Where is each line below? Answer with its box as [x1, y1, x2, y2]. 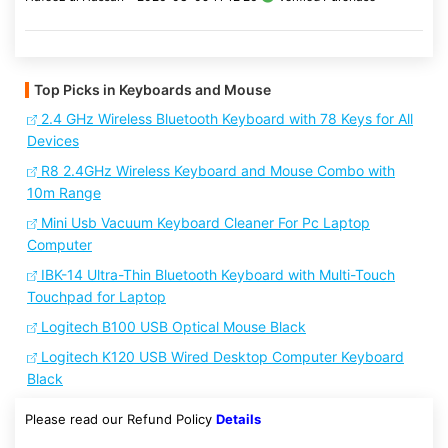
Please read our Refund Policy [25, 411, 216, 427]
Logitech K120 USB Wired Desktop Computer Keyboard [37, 348, 404, 365]
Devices [27, 132, 79, 149]
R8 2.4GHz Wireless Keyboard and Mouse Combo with [37, 162, 395, 179]
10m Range [27, 184, 101, 201]
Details [216, 411, 261, 427]
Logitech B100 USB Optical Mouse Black [37, 318, 306, 335]
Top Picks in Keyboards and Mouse [34, 81, 271, 98]
